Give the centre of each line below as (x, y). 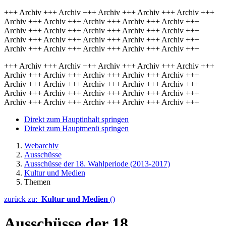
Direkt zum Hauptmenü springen (76, 128)
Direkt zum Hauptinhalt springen (76, 119)
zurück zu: (23, 199)
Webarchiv (41, 146)
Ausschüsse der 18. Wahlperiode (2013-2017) (97, 164)
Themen (37, 182)
